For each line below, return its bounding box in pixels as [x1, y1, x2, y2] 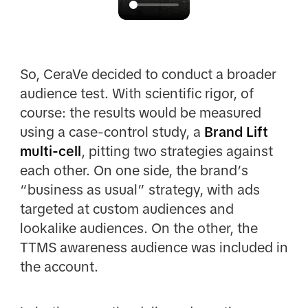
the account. [19, 259, 98, 275]
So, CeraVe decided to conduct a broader [19, 67, 276, 82]
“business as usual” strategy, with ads [19, 182, 260, 198]
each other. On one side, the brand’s [19, 163, 248, 179]
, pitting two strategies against [80, 144, 273, 159]
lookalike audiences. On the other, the [19, 221, 258, 236]
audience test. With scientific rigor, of [19, 86, 254, 102]
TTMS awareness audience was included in [19, 240, 288, 256]
